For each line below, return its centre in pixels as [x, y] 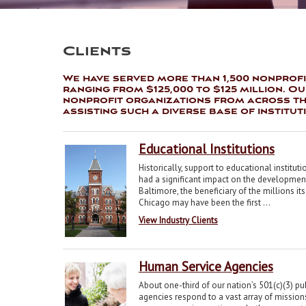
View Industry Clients [178, 220]
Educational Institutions [207, 149]
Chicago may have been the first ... [205, 202]
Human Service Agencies [206, 266]
